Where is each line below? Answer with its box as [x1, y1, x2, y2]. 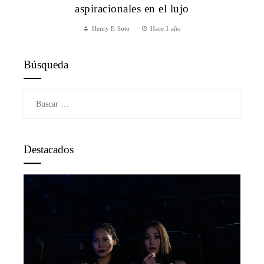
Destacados [24, 143, 74, 156]
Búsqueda [24, 58, 68, 71]
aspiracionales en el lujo [75, 2, 189, 15]
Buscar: [23, 91, 48, 101]
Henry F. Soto [92, 24, 130, 32]
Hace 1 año [150, 24, 181, 32]
